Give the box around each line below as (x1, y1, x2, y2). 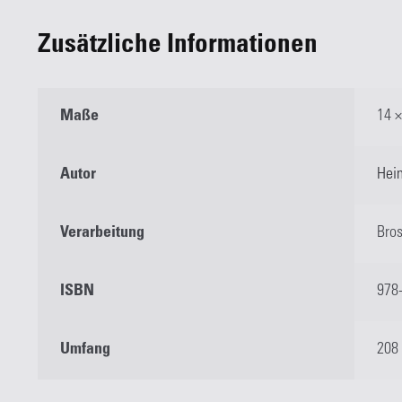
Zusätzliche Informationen (37, 32, 318, 59)
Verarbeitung (60, 224, 145, 241)
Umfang (60, 341, 111, 358)
